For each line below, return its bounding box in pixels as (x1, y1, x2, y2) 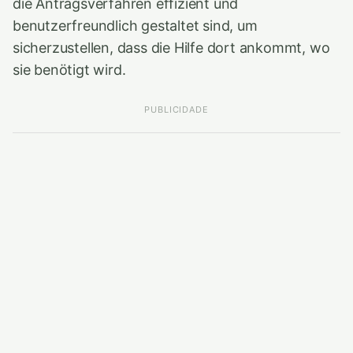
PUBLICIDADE (144, 104, 209, 115)
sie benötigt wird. (13, 61, 126, 78)
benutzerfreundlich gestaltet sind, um (13, 17, 258, 34)
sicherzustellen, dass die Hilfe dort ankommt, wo (13, 39, 330, 56)
